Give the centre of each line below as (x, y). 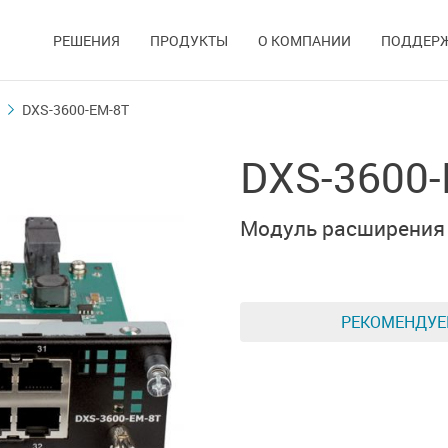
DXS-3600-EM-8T (75, 109)
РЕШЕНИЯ (86, 40)
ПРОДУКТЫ (189, 40)
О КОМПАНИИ (304, 40)
